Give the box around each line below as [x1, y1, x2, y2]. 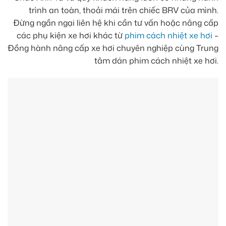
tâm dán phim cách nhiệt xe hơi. [94, 55, 218, 67]
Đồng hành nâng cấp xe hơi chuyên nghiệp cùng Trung [8, 42, 218, 54]
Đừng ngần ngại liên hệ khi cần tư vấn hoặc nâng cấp [13, 17, 218, 29]
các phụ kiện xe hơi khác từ [17, 30, 125, 41]
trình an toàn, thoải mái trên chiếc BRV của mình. [29, 5, 218, 16]
